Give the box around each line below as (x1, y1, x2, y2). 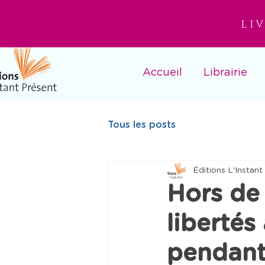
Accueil (142, 67, 182, 78)
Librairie (203, 67, 247, 78)
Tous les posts (108, 120, 176, 130)
